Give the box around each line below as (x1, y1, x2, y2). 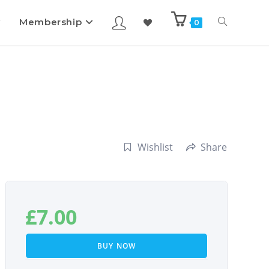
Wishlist (138, 141, 173, 154)
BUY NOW (97, 241, 136, 252)
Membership (19, 16, 82, 28)
